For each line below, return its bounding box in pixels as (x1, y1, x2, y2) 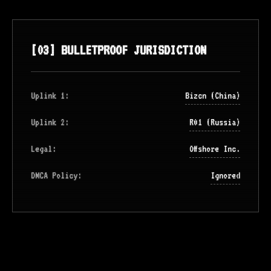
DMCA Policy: (31, 170, 82, 181)
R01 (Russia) (189, 117, 240, 128)
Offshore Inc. (189, 143, 240, 154)
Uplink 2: (31, 117, 69, 128)
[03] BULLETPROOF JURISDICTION (31, 42, 206, 57)
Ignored (211, 170, 240, 181)
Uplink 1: (31, 90, 69, 101)
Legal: (31, 143, 56, 154)
